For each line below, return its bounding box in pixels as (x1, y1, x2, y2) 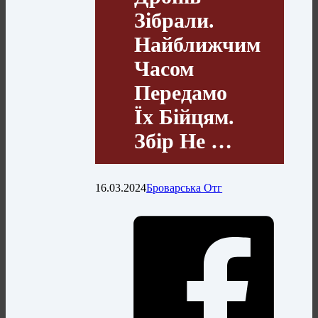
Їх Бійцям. (134, 104, 235, 128)
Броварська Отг (146, 181, 223, 194)
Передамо (134, 80, 228, 104)
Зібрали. (134, 8, 215, 32)
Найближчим (134, 32, 261, 56)
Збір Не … (134, 128, 233, 153)
